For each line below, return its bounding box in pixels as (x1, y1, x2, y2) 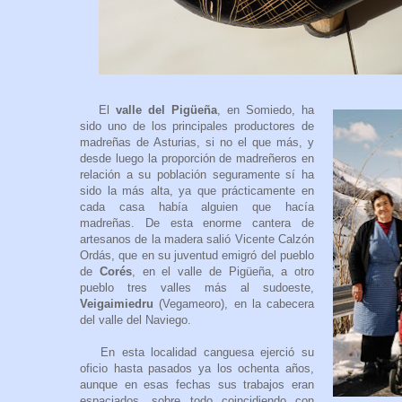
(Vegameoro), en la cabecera (153, 297, 314, 311)
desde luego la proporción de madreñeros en (80, 152, 314, 166)
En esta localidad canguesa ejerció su (80, 345, 314, 360)
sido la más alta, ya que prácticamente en (80, 184, 314, 198)
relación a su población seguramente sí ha (80, 168, 314, 182)
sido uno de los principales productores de (80, 119, 314, 134)
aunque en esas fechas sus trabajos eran (80, 378, 314, 392)
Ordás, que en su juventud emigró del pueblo (80, 249, 314, 263)
